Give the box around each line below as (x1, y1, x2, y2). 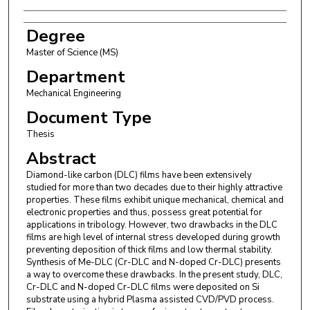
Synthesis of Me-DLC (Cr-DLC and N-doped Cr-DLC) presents (26, 256, 281, 269)
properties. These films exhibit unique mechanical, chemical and (26, 194, 284, 207)
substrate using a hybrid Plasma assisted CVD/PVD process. (26, 293, 274, 307)
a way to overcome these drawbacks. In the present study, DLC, (26, 268, 282, 282)
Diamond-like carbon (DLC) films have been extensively (26, 169, 252, 182)
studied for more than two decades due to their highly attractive (26, 181, 282, 194)
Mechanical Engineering (26, 86, 121, 100)
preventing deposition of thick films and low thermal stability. (26, 244, 273, 257)
